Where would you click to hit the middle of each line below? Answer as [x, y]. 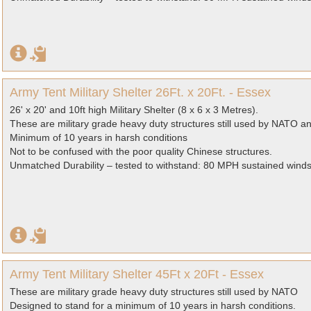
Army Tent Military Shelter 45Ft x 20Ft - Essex [137, 274]
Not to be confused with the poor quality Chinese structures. [141, 151]
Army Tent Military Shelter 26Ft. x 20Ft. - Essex [140, 92]
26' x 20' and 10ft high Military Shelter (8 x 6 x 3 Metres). [134, 110]
